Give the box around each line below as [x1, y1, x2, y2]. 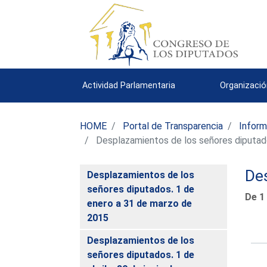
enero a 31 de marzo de [87, 197, 193, 209]
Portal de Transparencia [123, 120, 223, 132]
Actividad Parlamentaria [82, 80, 176, 91]
